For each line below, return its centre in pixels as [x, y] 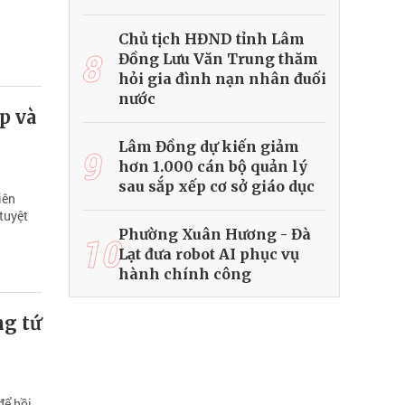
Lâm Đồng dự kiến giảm [209, 147]
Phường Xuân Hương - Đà [215, 235]
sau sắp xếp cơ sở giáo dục [217, 187]
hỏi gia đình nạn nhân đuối [222, 79]
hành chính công [185, 274]
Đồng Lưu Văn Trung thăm [218, 59]
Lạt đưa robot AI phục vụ [209, 254]
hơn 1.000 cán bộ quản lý [213, 167]
